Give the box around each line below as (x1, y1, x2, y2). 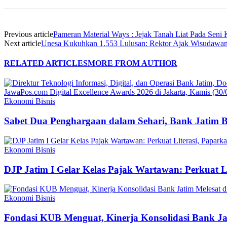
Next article (4, 39, 41, 48)
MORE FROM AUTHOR (88, 59, 177, 68)
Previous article (4, 29, 53, 39)
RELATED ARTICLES (4, 59, 88, 68)
